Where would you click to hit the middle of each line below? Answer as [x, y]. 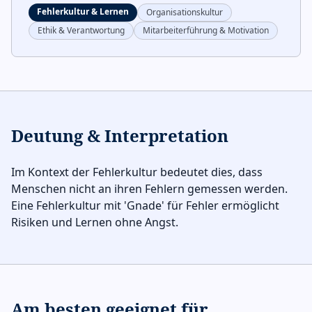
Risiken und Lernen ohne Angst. [95, 222]
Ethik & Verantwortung [81, 30]
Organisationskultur [185, 12]
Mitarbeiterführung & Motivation [206, 30]
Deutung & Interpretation [120, 135]
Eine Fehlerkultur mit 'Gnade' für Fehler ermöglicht [145, 205]
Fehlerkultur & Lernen [83, 11]
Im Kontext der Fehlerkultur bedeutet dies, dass [137, 172]
